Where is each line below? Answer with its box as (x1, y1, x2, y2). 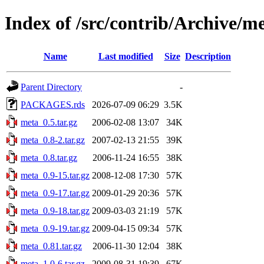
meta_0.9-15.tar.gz (21, 170, 90, 180)
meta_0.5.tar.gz (21, 117, 77, 127)
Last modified (98, 51, 153, 61)
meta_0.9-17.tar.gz (21, 187, 90, 198)
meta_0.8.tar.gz (21, 152, 77, 163)
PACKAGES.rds (21, 99, 85, 110)
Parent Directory (21, 81, 82, 92)
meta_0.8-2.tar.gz (21, 134, 85, 145)
